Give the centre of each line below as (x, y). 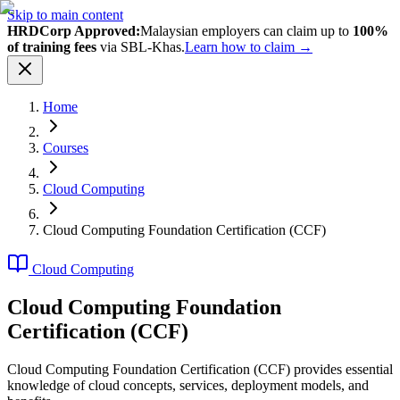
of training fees (52, 47)
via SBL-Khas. (142, 47)
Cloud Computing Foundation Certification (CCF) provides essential (200, 369)
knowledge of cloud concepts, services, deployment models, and (188, 385)
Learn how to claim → (249, 47)
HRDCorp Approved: (74, 31)
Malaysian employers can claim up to (245, 31)
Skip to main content (65, 15)
